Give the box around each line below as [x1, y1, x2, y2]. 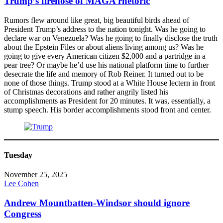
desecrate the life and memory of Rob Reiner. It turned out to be [4, 69, 204, 78]
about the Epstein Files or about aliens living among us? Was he [4, 42, 204, 51]
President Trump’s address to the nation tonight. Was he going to [4, 24, 206, 33]
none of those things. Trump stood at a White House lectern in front [4, 78, 215, 87]
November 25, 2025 [4, 170, 67, 179]
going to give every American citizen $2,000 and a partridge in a [4, 51, 206, 60]
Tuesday [4, 151, 32, 160]
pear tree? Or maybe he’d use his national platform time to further [4, 60, 209, 69]
